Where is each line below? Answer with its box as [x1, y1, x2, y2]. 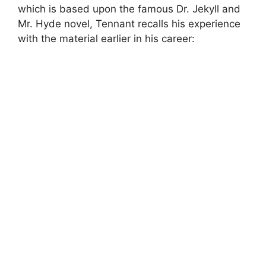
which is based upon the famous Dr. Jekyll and [18, 2, 240, 15]
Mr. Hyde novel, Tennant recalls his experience [18, 17, 240, 30]
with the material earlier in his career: [18, 32, 195, 45]
